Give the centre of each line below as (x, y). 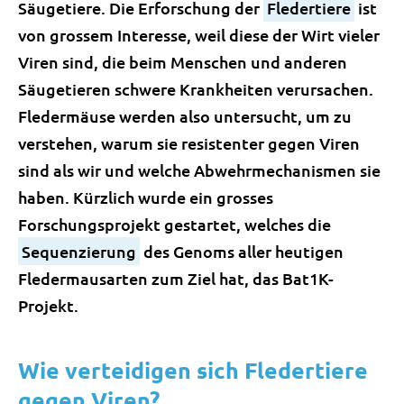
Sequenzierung (79, 251)
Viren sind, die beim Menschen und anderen (183, 62)
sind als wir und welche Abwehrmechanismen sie (199, 170)
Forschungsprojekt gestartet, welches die (174, 224)
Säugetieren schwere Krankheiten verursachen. (196, 89)
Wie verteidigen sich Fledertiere (193, 370)
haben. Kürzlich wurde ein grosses (146, 197)
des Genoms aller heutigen (242, 251)
